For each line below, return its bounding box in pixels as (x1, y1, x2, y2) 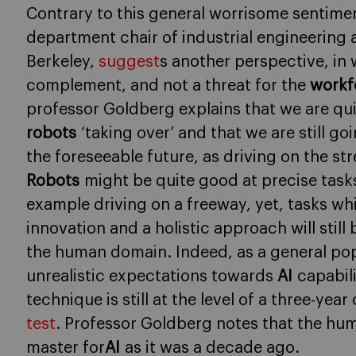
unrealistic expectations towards (26, 269, 277, 284)
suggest (99, 54, 160, 70)
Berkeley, (26, 54, 99, 70)
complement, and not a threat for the (26, 78, 310, 94)
